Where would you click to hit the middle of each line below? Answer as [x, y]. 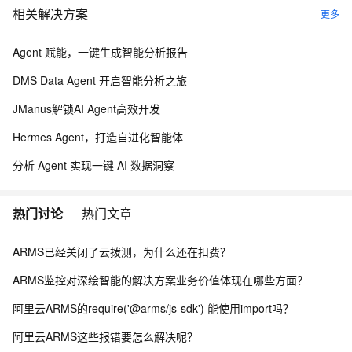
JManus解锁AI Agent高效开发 [86, 108]
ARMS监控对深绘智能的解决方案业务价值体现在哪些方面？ [160, 280]
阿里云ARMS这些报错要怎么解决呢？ [105, 336]
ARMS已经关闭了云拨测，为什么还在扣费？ [122, 251]
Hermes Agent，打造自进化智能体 [98, 137]
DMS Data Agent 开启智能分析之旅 [100, 80]
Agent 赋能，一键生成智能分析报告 [100, 52]
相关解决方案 [50, 14]
